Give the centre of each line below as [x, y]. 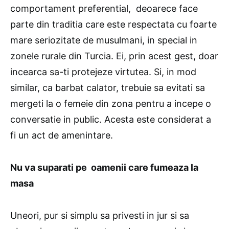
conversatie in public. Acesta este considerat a [111, 119]
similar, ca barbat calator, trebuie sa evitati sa [108, 88]
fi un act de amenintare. [62, 135]
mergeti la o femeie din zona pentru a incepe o [111, 104]
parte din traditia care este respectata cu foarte [113, 24]
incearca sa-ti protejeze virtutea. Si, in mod [103, 72]
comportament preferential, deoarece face [104, 8]
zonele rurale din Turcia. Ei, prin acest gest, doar [114, 56]
